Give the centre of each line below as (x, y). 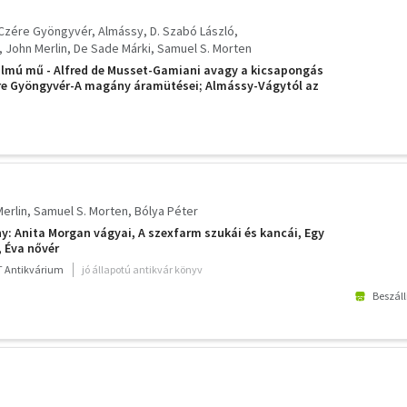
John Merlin (36, 49)
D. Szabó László (192, 31)
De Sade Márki (112, 49)
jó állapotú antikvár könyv (142, 269)
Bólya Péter (166, 210)
